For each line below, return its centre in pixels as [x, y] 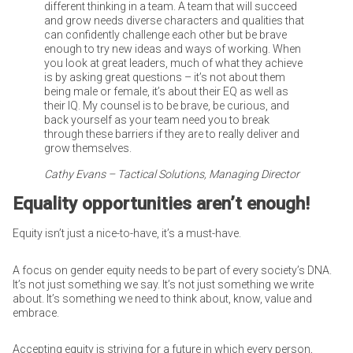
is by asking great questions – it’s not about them [164, 78]
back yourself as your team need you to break [156, 120]
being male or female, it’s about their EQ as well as [166, 92]
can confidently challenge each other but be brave [165, 35]
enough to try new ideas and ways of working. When [172, 49]
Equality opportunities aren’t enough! [161, 203]
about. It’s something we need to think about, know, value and [162, 298]
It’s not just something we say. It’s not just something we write [163, 284]
